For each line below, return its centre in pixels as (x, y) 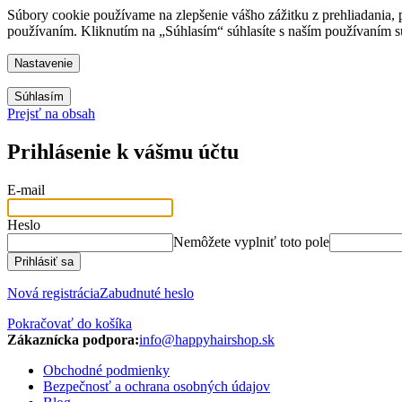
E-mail (26, 189)
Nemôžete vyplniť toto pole (251, 241)
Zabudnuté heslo (147, 293)
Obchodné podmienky (106, 370)
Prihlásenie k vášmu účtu (123, 151)
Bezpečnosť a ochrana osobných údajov (157, 386)
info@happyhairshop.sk (207, 339)
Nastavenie (44, 63)
